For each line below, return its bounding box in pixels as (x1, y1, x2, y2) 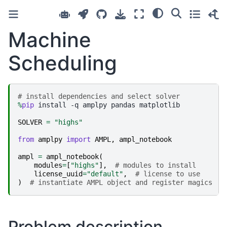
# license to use (135, 169, 200, 178)
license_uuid (34, 169, 83, 178)
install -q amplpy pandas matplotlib (34, 100, 180, 109)
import (66, 135, 91, 143)
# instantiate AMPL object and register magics (30, 178, 212, 186)
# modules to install (115, 161, 196, 169)
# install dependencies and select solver (18, 92, 180, 100)
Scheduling (8, 51, 117, 75)
